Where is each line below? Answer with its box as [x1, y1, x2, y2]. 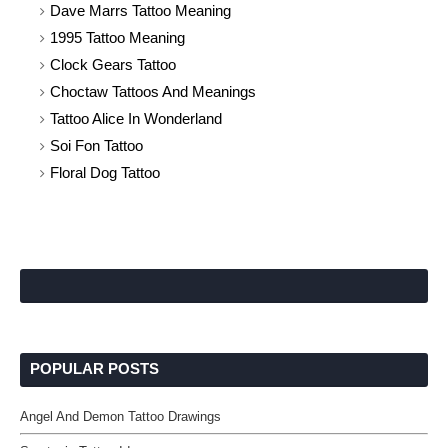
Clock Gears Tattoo [50, 56, 176, 73]
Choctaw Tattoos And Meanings [50, 83, 256, 100]
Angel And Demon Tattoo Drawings [20, 409, 221, 424]
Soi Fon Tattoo [50, 137, 143, 154]
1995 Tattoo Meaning [50, 29, 185, 46]
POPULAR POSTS [30, 360, 159, 377]
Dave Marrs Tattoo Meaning [50, 2, 231, 19]
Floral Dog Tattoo [50, 164, 160, 181]
